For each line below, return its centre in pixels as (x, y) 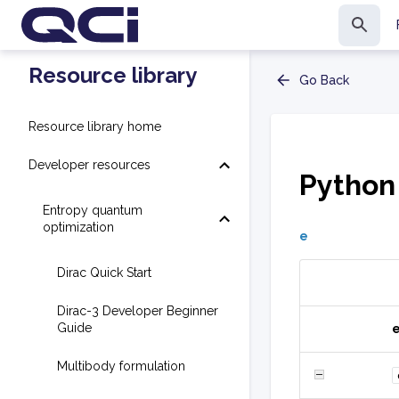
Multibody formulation (121, 366)
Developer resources (90, 165)
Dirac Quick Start (104, 273)
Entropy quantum (93, 210)
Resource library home (95, 126)
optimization (78, 227)
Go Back (324, 80)
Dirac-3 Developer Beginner (138, 311)
